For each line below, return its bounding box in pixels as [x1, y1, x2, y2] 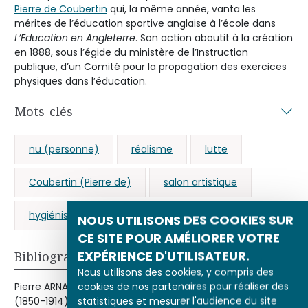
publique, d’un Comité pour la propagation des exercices [14, 59, 287, 74]
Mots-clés [14, 102, 73, 120]
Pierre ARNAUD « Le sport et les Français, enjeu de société [14, 279, 285, 294]
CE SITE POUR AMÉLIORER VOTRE [78, 229, 280, 247]
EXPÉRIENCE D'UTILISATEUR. [78, 247, 250, 265]
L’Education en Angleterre [14, 30, 135, 45]
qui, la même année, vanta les [107, 1, 256, 16]
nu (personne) [29, 142, 99, 156]
